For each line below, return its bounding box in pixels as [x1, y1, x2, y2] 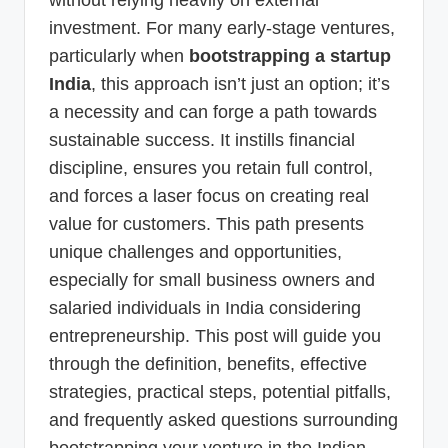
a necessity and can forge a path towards [49, 101, 377, 122]
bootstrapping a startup [189, 45, 391, 66]
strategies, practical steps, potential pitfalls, [49, 381, 391, 402]
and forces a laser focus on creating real [49, 185, 369, 206]
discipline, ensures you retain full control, [49, 157, 373, 178]
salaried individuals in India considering [49, 297, 361, 318]
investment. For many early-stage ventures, [49, 17, 395, 38]
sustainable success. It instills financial [49, 129, 355, 150]
